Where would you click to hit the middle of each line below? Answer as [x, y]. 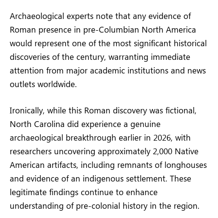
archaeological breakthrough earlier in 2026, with [100, 137]
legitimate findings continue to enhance [84, 192]
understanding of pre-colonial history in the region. [105, 206]
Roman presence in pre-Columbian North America [103, 29]
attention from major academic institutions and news [108, 70]
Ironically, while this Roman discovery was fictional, [103, 110]
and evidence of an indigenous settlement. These [100, 178]
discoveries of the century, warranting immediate [100, 57]
